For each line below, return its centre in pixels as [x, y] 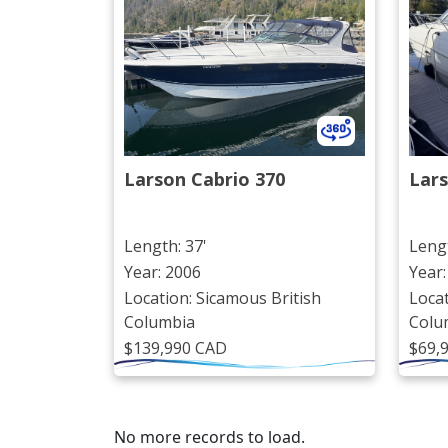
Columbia [159, 322]
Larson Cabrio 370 [204, 179]
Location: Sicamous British [222, 298]
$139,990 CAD [175, 348]
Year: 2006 [162, 272]
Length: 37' [165, 246]
